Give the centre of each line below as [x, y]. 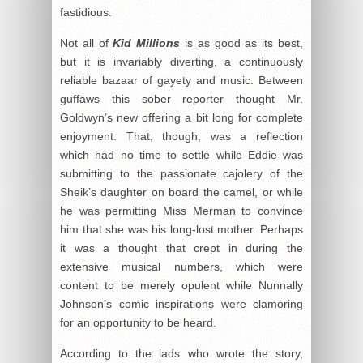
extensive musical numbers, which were [181, 266]
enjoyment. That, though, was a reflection [181, 136]
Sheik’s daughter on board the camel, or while [181, 192]
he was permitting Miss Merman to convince [181, 210]
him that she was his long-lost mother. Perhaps [181, 229]
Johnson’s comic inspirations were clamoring [181, 303]
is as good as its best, [242, 43]
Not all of [87, 43]
